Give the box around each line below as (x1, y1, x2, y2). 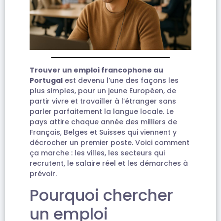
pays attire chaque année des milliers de (30, 116, 177, 127)
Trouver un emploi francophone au (30, 65, 163, 75)
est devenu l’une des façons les (63, 75, 179, 85)
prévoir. (30, 168, 57, 179)
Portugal (30, 75, 63, 85)
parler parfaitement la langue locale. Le (30, 106, 174, 116)
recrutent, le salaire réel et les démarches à (30, 158, 188, 168)
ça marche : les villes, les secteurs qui (30, 147, 165, 158)
